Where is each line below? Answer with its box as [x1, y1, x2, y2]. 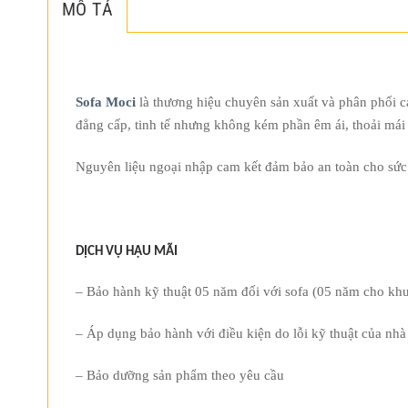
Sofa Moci [76, 94, 136, 110]
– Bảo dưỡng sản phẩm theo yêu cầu [76, 367, 284, 383]
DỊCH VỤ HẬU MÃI [76, 244, 178, 259]
